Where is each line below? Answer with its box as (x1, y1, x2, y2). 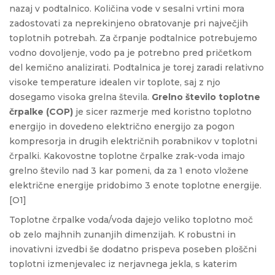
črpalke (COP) (9, 106, 73, 117)
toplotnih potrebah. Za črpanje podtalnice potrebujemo (9, 32, 257, 44)
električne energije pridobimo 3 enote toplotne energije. (9, 179, 261, 191)
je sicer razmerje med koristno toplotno (73, 106, 252, 117)
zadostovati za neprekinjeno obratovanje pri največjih (9, 17, 248, 29)
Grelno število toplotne (152, 91, 260, 103)
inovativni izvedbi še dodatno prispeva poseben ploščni (9, 243, 257, 255)
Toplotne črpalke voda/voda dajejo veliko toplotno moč (9, 214, 253, 225)
